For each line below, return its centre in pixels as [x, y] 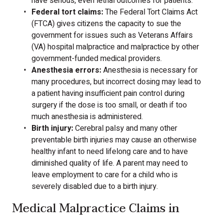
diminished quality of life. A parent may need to [110, 163]
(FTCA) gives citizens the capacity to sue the [106, 24]
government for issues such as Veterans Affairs [112, 36]
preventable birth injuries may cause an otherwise [114, 140]
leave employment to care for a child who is [105, 175]
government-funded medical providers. [97, 59]
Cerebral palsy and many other [125, 129]
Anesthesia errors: [66, 70]
